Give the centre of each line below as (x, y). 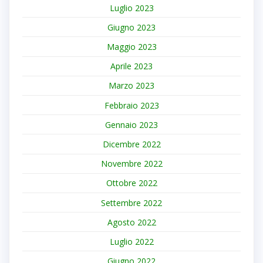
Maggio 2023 (131, 47)
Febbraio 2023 (131, 105)
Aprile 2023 (131, 66)
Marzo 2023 (131, 86)
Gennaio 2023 (131, 124)
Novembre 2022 (131, 164)
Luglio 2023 (131, 8)
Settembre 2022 (131, 203)
